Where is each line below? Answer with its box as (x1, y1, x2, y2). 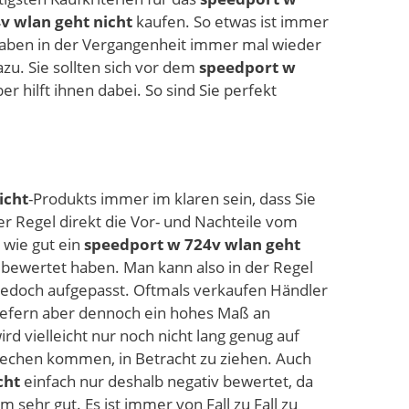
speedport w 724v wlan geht (84, 234, 300, 256)
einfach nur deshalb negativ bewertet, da (20, 371, 313, 393)
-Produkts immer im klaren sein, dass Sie (28, 188, 316, 210)
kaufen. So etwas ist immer (132, 10, 329, 32)
